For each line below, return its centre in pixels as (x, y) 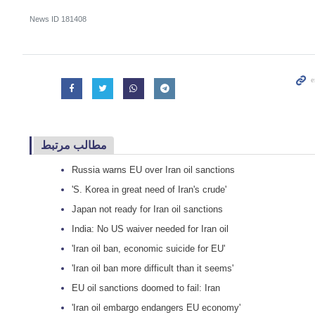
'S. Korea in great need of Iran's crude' (149, 190)
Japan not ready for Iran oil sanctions (147, 210)
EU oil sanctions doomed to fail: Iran (146, 288)
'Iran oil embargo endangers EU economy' (156, 308)
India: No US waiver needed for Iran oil (150, 229)
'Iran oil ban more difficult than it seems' (153, 269)
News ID (45, 19)
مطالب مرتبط (74, 145)
